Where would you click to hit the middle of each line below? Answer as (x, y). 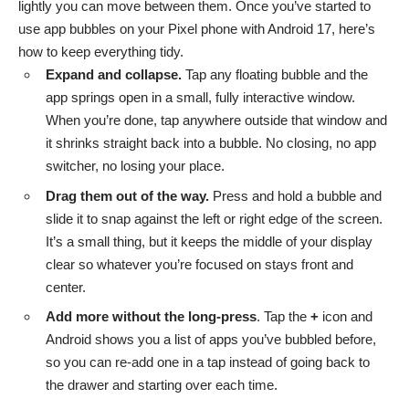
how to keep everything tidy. (101, 52)
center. (66, 287)
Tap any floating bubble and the (275, 74)
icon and (346, 316)
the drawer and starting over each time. (162, 385)
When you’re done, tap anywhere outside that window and (216, 120)
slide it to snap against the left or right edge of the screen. (214, 218)
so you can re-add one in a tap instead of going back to (208, 362)
